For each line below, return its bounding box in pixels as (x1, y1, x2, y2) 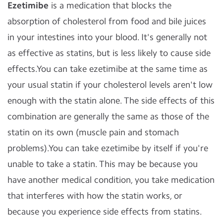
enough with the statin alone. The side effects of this (7, 95, 215, 106)
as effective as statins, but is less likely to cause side (7, 48, 211, 58)
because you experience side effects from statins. (7, 206, 202, 217)
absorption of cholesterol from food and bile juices (7, 16, 206, 27)
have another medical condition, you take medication (7, 174, 215, 185)
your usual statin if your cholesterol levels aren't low (7, 79, 213, 90)
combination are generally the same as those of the (7, 111, 209, 122)
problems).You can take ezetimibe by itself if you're (7, 143, 208, 154)
